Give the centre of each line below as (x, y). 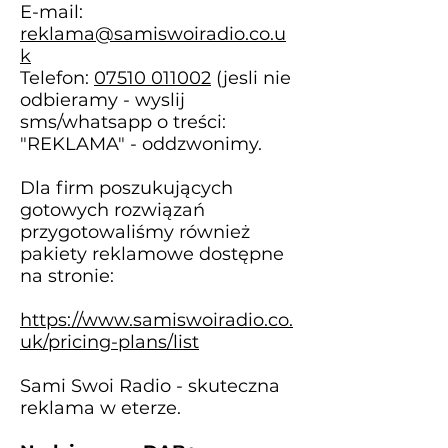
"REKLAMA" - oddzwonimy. (141, 143)
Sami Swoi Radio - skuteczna (150, 385)
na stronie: (67, 275)
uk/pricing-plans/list (109, 341)
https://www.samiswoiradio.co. (156, 319)
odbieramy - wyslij (102, 99)
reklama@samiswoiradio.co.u (153, 33)
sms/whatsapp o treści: (123, 121)
